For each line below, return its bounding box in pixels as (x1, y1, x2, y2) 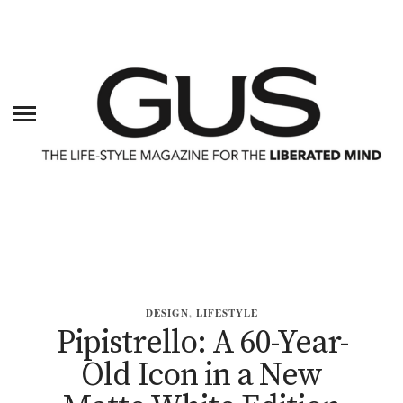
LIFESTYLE (195, 306, 258, 321)
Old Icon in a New (81, 355, 322, 397)
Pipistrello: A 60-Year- (55, 323, 348, 364)
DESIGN (145, 306, 189, 321)
